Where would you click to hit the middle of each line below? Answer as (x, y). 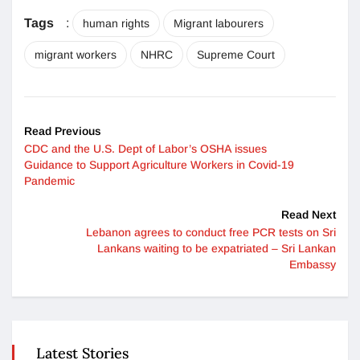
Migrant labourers (219, 24)
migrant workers (76, 55)
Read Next (309, 215)
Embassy (313, 265)
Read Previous (63, 131)
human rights (116, 24)
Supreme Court (236, 55)
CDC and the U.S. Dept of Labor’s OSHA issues (145, 149)
